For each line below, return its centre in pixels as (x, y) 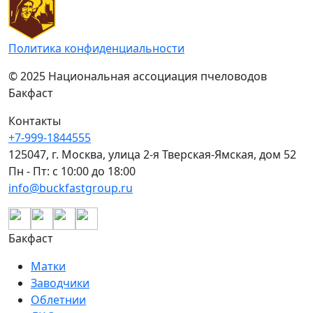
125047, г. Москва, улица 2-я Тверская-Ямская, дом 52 (152, 154)
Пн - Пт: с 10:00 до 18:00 (72, 171)
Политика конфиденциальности (96, 48)
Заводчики (60, 283)
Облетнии (58, 300)
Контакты (35, 121)
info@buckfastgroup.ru (71, 188)
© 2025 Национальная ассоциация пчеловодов (138, 76)
